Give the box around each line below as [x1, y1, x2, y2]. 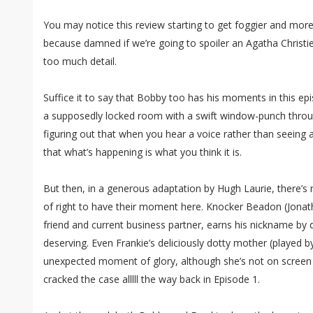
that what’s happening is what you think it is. [43, 145, 242, 159]
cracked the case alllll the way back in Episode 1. [43, 272, 260, 286]
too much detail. [43, 54, 117, 68]
